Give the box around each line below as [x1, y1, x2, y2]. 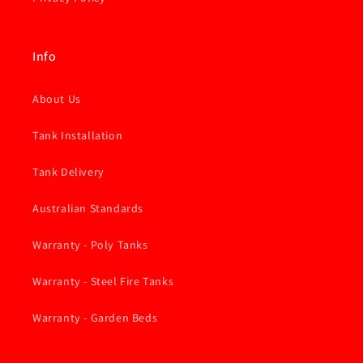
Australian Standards [32, 201, 143, 216]
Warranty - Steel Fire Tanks [32, 274, 174, 288]
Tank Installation [32, 128, 123, 143]
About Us [32, 92, 81, 106]
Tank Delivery [32, 164, 105, 179]
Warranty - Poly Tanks [32, 237, 148, 252]
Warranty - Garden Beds [32, 310, 158, 325]
